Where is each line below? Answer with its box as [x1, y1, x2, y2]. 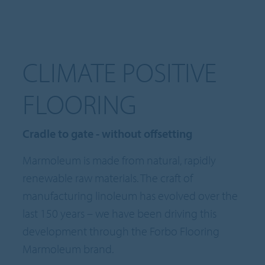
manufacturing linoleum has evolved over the [22, 188, 238, 203]
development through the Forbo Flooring [22, 223, 220, 238]
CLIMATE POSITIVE [22, 55, 217, 89]
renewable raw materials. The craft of [22, 170, 193, 185]
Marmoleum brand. [22, 241, 114, 256]
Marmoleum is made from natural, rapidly [22, 152, 216, 167]
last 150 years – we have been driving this [22, 205, 217, 221]
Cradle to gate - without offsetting [22, 125, 193, 141]
